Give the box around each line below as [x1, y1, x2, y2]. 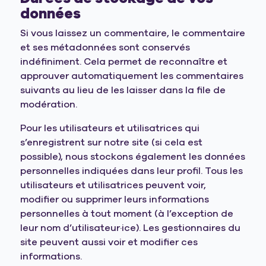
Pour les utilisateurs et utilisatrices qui [20, 122, 200, 135]
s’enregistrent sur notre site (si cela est [20, 136, 203, 149]
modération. [20, 98, 78, 111]
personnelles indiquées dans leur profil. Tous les [20, 164, 243, 178]
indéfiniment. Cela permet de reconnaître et [20, 55, 228, 68]
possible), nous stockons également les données [20, 150, 246, 163]
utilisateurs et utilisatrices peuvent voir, [20, 179, 207, 192]
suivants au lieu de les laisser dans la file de [20, 84, 226, 97]
